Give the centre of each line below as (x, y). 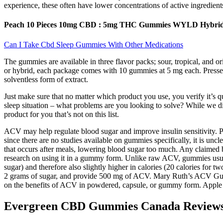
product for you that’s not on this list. (61, 114)
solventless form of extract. (46, 79)
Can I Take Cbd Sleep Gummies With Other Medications (94, 44)
